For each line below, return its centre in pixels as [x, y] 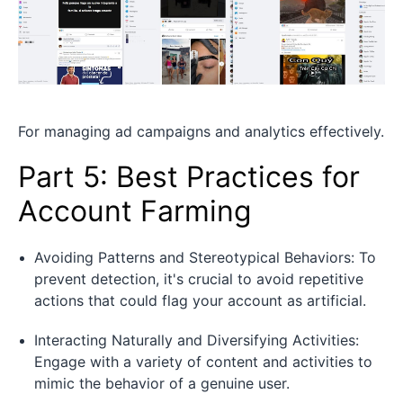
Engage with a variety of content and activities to [203, 362]
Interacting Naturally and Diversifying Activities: [197, 340]
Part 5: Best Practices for [189, 177]
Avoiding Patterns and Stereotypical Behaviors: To [205, 258]
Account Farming [135, 211]
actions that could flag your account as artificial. [200, 301]
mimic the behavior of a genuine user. [162, 384]
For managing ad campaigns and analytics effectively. [201, 132]
